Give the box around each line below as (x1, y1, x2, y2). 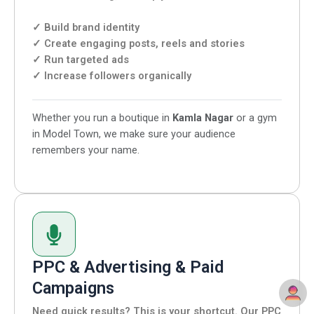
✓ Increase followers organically (32, 69, 191, 82)
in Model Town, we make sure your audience (32, 128, 235, 141)
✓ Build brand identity (32, 20, 139, 34)
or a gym (233, 111, 277, 125)
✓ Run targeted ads (32, 53, 129, 66)
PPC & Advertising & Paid (32, 257, 224, 277)
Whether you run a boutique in (32, 111, 172, 125)
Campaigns (32, 278, 114, 298)
